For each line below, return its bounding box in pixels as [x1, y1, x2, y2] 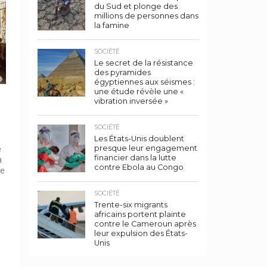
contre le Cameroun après [94, 219, 196, 228]
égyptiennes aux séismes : [94, 77, 195, 86]
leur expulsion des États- [94, 229, 188, 238]
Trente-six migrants [94, 200, 167, 209]
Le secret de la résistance [94, 58, 193, 67]
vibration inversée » [94, 97, 168, 105]
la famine [94, 21, 129, 30]
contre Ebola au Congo [94, 163, 184, 172]
